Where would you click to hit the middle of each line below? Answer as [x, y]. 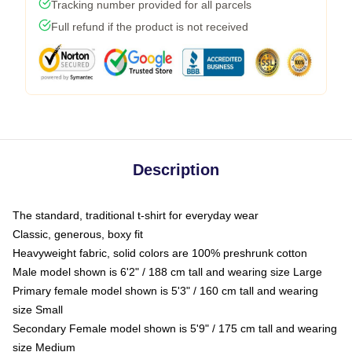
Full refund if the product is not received [150, 26]
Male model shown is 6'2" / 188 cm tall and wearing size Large [167, 271]
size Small [38, 309]
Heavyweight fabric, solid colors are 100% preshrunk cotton [160, 253]
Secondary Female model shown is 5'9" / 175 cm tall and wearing [175, 328]
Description [176, 169]
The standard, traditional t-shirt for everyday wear [136, 215]
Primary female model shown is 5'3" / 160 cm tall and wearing [165, 290]
